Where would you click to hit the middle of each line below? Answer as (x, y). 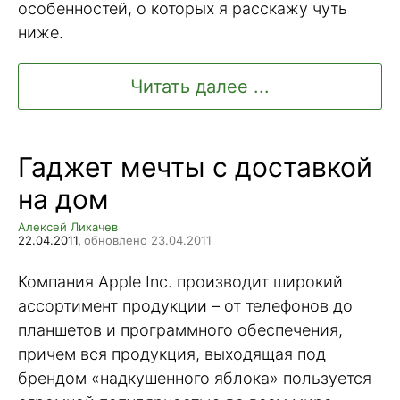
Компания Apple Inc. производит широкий (180, 281)
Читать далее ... (200, 87)
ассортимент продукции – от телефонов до (185, 305)
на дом (63, 200)
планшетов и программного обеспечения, (180, 329)
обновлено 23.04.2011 (148, 241)
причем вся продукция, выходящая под (172, 354)
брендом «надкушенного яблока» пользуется (195, 378)
